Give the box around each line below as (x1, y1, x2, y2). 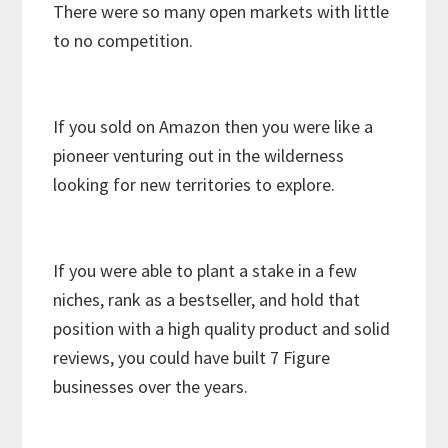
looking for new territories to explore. (53, 173, 344, 197)
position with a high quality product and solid (53, 317, 391, 341)
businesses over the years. (53, 375, 257, 399)
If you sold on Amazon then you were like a (53, 115, 374, 139)
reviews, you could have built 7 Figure (53, 346, 331, 370)
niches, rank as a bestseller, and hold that (53, 288, 361, 312)
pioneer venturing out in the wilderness (53, 144, 345, 168)
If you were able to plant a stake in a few (53, 259, 358, 283)
